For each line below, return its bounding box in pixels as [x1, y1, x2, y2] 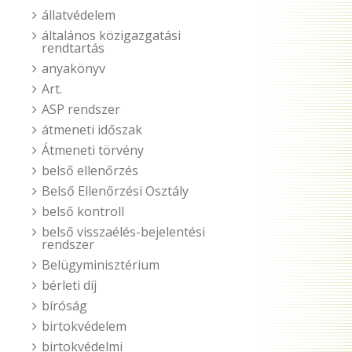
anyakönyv [42, 60, 105, 77]
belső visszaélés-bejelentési [42, 223, 205, 240]
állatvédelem [42, 6, 115, 24]
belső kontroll [42, 203, 124, 220]
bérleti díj [42, 277, 97, 294]
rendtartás [42, 39, 104, 57]
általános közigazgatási [42, 27, 181, 44]
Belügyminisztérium [42, 256, 159, 273]
